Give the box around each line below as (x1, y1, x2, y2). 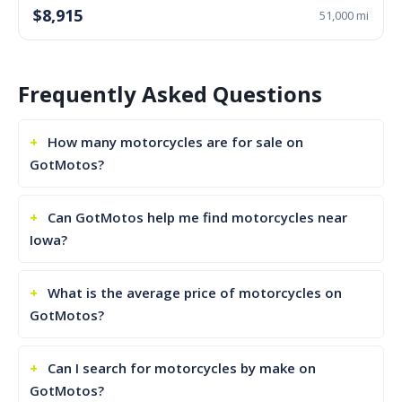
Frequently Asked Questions (18, 79, 322, 109)
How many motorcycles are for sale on (48, 133, 303, 151)
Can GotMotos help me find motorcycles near (48, 208, 347, 226)
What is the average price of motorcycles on (48, 284, 342, 301)
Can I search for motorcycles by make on (48, 359, 316, 377)
